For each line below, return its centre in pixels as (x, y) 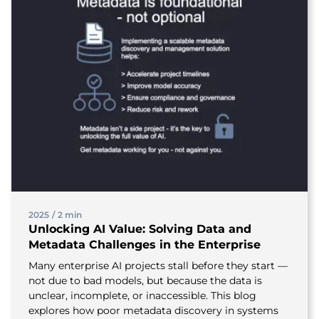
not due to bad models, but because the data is (145, 281)
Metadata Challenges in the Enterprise (145, 245)
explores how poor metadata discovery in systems (153, 310)
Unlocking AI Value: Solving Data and (140, 229)
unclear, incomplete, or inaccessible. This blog (142, 296)
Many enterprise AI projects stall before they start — (158, 266)
